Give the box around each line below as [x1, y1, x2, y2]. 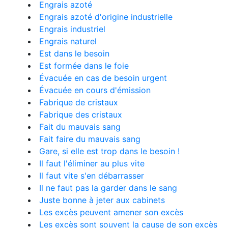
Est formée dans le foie [39, 61, 129, 71]
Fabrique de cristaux [39, 97, 118, 107]
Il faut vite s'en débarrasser [39, 170, 144, 181]
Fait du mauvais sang [39, 122, 121, 132]
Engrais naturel [39, 36, 97, 46]
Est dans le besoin [39, 48, 109, 59]
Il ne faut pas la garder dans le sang [39, 183, 177, 193]
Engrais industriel [39, 24, 105, 34]
